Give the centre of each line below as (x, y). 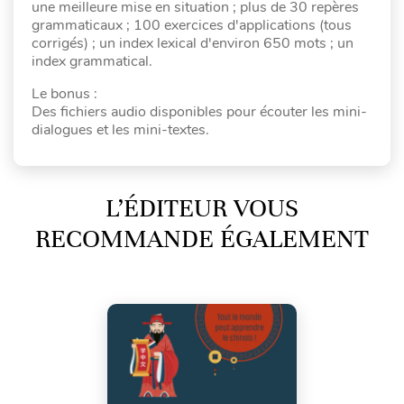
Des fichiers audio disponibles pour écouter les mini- (199, 112)
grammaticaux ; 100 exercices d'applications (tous (192, 26)
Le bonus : (64, 94)
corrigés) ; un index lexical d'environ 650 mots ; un (193, 44)
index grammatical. (92, 62)
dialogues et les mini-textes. (120, 130)
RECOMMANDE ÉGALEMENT (202, 239)
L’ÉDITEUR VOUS (202, 209)
